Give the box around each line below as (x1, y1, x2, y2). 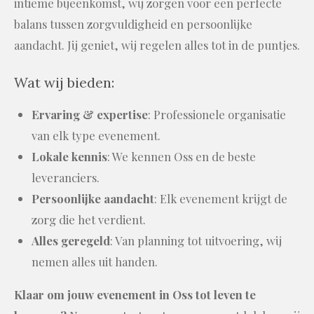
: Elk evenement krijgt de (154, 191, 287, 207)
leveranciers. (32, 170, 100, 186)
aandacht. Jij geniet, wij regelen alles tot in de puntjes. (14, 37, 300, 53)
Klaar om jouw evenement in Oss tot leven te (14, 286, 256, 302)
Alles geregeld (32, 233, 110, 249)
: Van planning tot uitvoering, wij (110, 233, 282, 249)
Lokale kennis (32, 149, 107, 165)
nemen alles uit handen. (32, 254, 158, 270)
